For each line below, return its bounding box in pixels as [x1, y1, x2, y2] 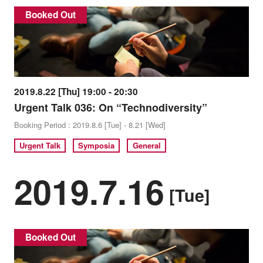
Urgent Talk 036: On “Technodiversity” [14, 99, 207, 115]
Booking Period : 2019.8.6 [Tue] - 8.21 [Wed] [14, 119, 166, 130]
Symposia [78, 140, 115, 151]
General [132, 140, 161, 151]
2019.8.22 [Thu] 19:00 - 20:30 [14, 85, 138, 98]
